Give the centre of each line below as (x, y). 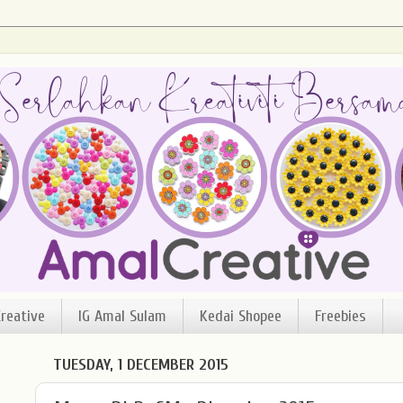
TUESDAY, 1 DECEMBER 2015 (141, 365)
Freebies (340, 317)
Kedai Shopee (240, 317)
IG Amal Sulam (122, 317)
